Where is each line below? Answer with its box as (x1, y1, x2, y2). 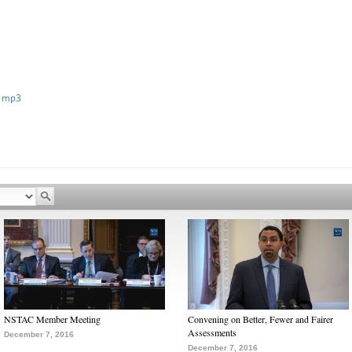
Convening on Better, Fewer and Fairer (188, 313, 333, 325)
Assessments (188, 326, 236, 339)
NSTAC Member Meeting (4, 313, 101, 325)
